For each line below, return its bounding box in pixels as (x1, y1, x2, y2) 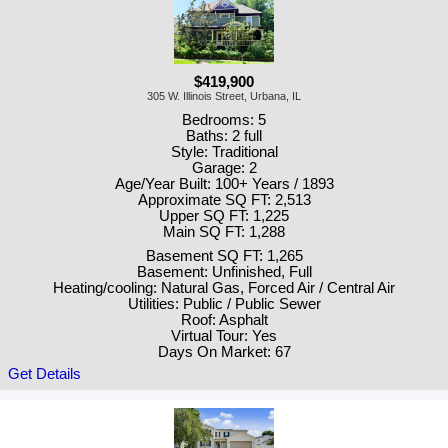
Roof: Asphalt (180, 312, 268, 329)
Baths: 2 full (186, 128, 262, 145)
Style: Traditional (170, 144, 278, 161)
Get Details (8, 366, 81, 383)
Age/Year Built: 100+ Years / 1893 (114, 176, 334, 193)
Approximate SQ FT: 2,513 (137, 192, 311, 209)
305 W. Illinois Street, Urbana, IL (147, 90, 301, 103)
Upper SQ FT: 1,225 (159, 208, 289, 225)
